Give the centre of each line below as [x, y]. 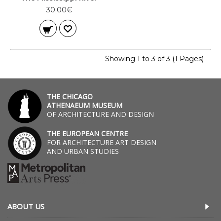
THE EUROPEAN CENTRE [87, 133]
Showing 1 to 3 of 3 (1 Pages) [154, 59]
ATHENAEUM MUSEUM [85, 105]
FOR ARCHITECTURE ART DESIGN [102, 142]
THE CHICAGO [70, 96]
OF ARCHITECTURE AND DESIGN [100, 114]
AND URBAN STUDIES [83, 151]
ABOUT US [26, 206]
